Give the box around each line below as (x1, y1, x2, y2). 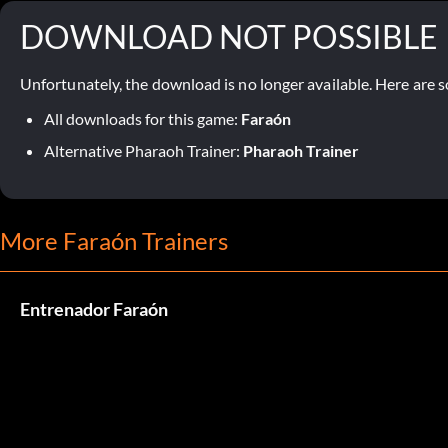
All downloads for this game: (44, 108, 241, 128)
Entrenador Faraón (20, 297, 168, 320)
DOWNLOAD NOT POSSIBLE (20, 16, 438, 56)
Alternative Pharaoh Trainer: (44, 140, 243, 160)
